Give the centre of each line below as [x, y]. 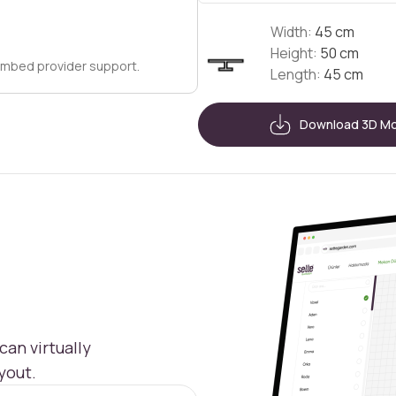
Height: [294, 53]
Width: [291, 32]
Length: [296, 74]
